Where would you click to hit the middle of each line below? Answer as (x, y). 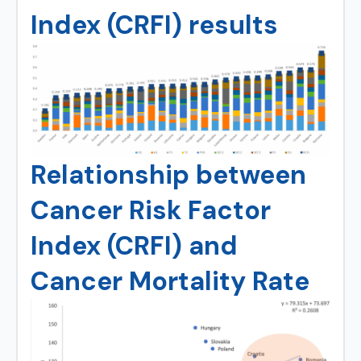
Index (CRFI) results (154, 25)
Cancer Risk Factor (151, 210)
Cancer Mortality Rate (170, 281)
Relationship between (168, 174)
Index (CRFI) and (134, 245)
